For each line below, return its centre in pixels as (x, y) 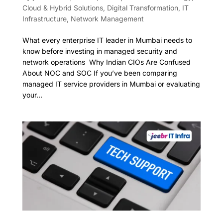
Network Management (107, 19)
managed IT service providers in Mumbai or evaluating (111, 84)
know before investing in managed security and (100, 51)
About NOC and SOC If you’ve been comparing (100, 73)
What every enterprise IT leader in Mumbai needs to (107, 40)
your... (32, 95)
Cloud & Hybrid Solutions (62, 8)
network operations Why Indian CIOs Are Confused (106, 62)
